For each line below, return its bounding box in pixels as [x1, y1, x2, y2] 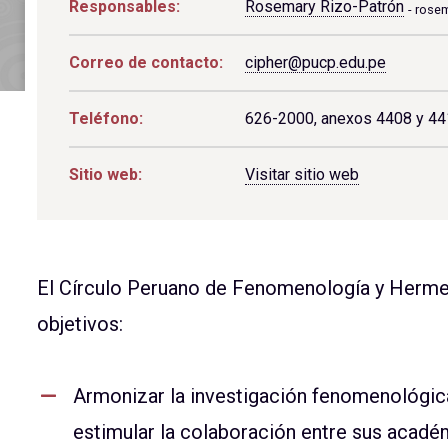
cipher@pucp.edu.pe [244, 53, 386, 72]
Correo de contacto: [68, 53, 223, 72]
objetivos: [36, 312, 123, 336]
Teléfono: [68, 109, 143, 128]
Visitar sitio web [244, 165, 359, 184]
